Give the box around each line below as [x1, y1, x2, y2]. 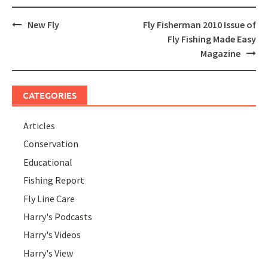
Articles [23, 120, 56, 132]
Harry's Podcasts [23, 210, 93, 223]
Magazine [200, 47, 240, 59]
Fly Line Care [23, 192, 75, 205]
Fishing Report [23, 174, 85, 187]
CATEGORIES [23, 89, 77, 101]
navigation [11, 29, 61, 44]
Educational [23, 156, 73, 168]
